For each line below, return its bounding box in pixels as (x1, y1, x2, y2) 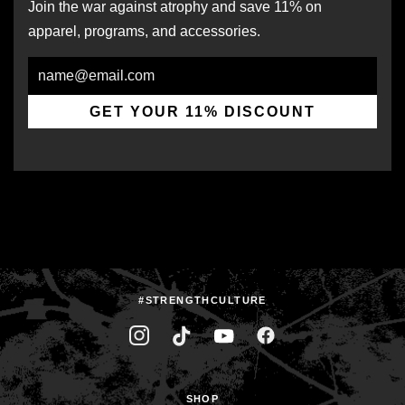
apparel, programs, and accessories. (28, 23, 260, 39)
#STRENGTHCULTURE (138, 294, 267, 306)
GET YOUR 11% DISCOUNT (89, 103, 316, 119)
